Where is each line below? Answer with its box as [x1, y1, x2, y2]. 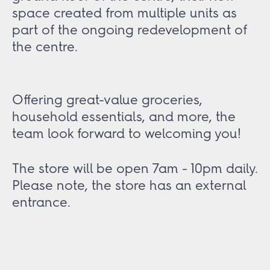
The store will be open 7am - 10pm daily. [12, 160, 258, 177]
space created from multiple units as [12, 4, 237, 21]
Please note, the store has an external [12, 177, 246, 193]
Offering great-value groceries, [12, 91, 202, 108]
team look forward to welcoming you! [12, 125, 241, 142]
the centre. [12, 38, 78, 55]
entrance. [12, 193, 71, 210]
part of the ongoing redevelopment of [12, 21, 247, 38]
